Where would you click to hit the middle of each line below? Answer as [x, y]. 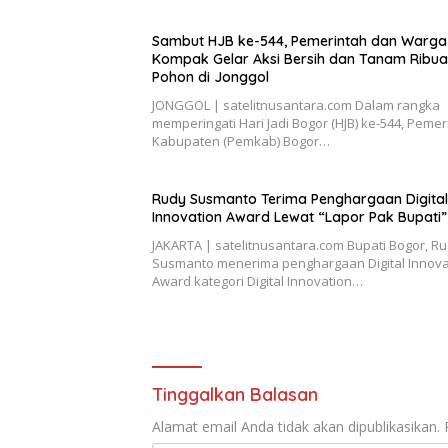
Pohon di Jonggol [210, 76]
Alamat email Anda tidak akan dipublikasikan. [296, 426]
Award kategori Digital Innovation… [257, 280]
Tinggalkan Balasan [235, 394]
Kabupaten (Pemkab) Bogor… [241, 140]
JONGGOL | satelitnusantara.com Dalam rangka [296, 104]
